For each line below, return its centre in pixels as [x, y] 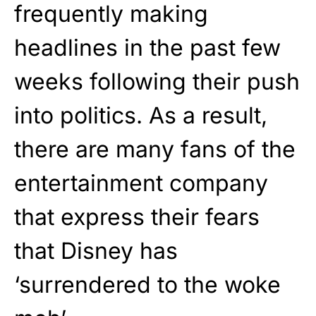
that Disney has [96, 250]
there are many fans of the [155, 149]
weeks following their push [157, 81]
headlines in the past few [147, 47]
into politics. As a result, [141, 115]
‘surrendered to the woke [147, 284]
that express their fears [137, 217]
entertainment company [141, 183]
